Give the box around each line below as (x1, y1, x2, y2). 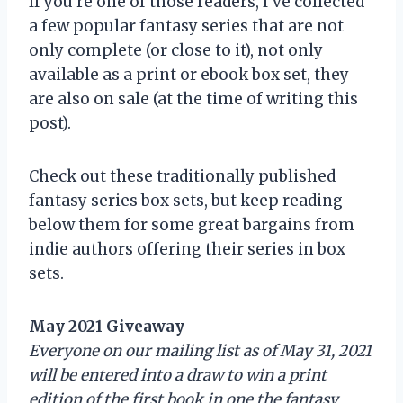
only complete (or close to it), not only (29, 40, 323, 60)
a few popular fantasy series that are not (29, 15, 344, 36)
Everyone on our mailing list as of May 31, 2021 (29, 340, 372, 361)
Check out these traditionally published (29, 166, 336, 186)
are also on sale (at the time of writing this (29, 88, 358, 109)
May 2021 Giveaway (29, 316, 184, 336)
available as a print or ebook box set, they (29, 64, 349, 85)
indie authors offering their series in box (29, 238, 345, 259)
